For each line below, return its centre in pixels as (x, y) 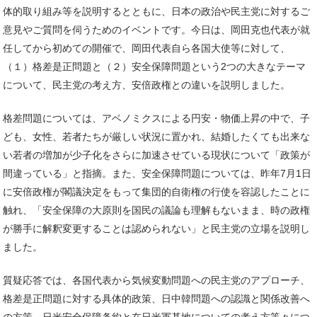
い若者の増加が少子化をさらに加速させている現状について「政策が (156, 155)
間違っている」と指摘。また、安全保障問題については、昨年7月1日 (157, 173)
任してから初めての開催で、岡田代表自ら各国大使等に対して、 (146, 48)
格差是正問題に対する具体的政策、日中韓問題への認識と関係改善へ (156, 298)
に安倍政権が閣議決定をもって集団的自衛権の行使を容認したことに (156, 191)
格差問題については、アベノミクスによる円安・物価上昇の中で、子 (156, 118)
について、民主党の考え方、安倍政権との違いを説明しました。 (146, 85)
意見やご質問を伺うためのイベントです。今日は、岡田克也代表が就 (156, 29)
